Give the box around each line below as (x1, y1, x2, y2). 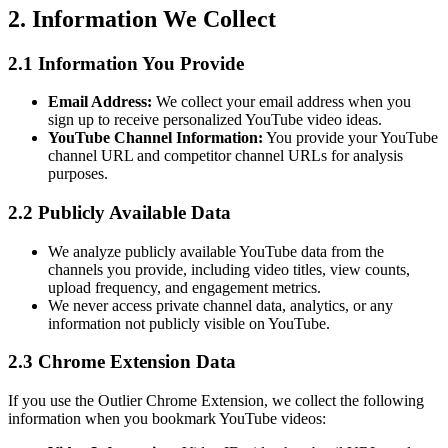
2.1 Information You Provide (8, 52, 244, 74)
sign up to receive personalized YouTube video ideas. (48, 111, 382, 129)
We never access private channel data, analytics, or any (48, 296, 393, 314)
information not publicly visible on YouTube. (48, 314, 330, 332)
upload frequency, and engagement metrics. (48, 278, 321, 296)
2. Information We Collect (8, 5, 276, 32)
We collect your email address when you (152, 93, 411, 111)
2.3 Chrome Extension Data (8, 351, 236, 373)
